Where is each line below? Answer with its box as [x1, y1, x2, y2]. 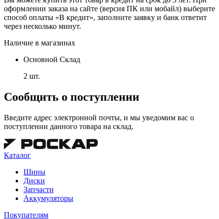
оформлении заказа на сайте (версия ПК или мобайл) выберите [4, 4, 215, 13]
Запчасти [23, 185, 54, 194]
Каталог [4, 151, 31, 159]
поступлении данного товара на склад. [4, 122, 133, 131]
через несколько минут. [4, 22, 81, 30]
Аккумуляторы [23, 194, 73, 202]
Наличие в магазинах [4, 38, 75, 47]
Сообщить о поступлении [4, 90, 139, 103]
